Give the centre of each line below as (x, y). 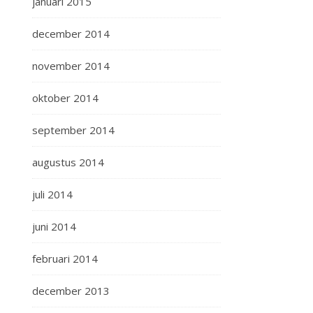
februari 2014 (65, 259)
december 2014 (71, 34)
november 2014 (71, 66)
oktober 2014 (65, 98)
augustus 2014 (68, 162)
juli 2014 (52, 194)
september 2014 (73, 130)
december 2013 (71, 291)
